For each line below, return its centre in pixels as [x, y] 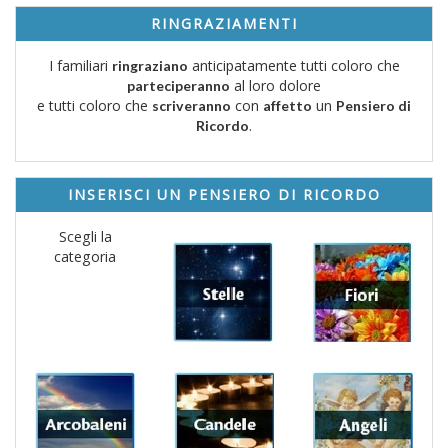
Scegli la [85, 237]
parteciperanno [178, 86]
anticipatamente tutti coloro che [293, 66]
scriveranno [191, 106]
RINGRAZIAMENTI [224, 24]
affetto [287, 106]
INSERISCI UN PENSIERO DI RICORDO [224, 195]
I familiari [80, 66]
